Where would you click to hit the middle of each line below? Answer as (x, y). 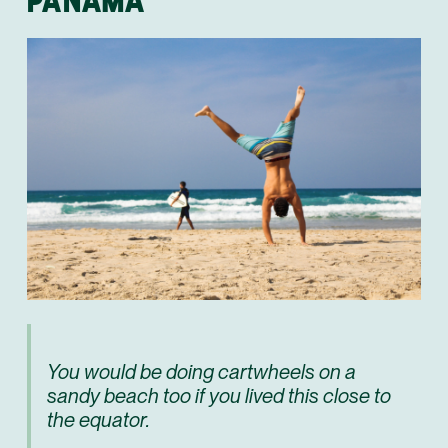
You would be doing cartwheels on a (201, 372)
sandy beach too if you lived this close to (219, 396)
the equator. (98, 420)
